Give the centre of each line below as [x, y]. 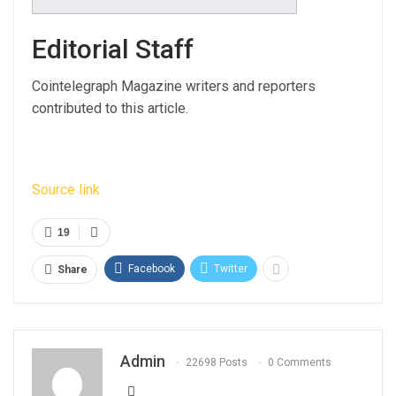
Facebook [152, 268]
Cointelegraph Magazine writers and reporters [174, 86]
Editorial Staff [113, 49]
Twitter [231, 268]
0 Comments [300, 362]
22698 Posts [217, 362]
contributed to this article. [110, 108]
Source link [66, 189]
